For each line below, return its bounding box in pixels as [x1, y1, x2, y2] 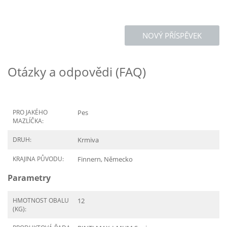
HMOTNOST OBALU [13, 196, 69, 205]
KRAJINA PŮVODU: [13, 155, 64, 163]
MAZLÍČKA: [13, 117, 44, 125]
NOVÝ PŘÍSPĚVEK [142, 30, 202, 41]
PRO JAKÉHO [13, 108, 48, 117]
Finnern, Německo [78, 155, 133, 164]
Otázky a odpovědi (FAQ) [8, 63, 146, 80]
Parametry [8, 172, 51, 183]
